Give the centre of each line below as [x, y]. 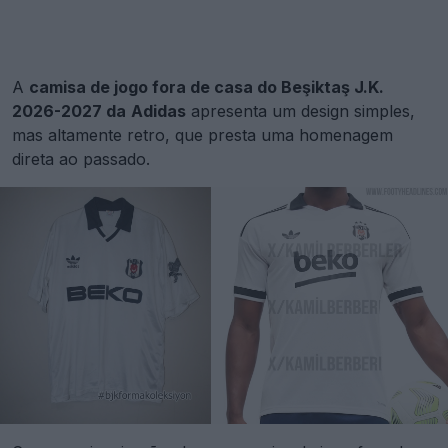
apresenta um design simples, [300, 111]
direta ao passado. [81, 159]
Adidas [158, 111]
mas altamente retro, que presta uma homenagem [202, 135]
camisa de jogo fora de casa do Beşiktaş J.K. [206, 87]
